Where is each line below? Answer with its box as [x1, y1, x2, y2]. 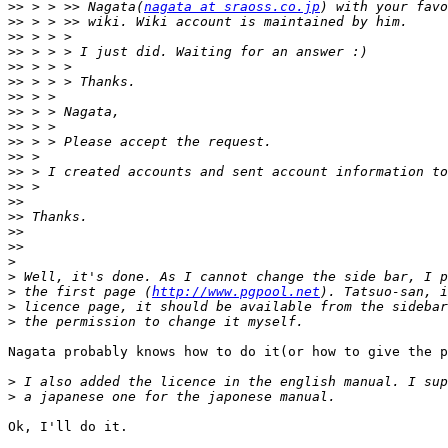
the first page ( [16, 284, 152, 300]
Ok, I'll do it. [8, 419, 128, 435]
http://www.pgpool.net [152, 284, 320, 300]
